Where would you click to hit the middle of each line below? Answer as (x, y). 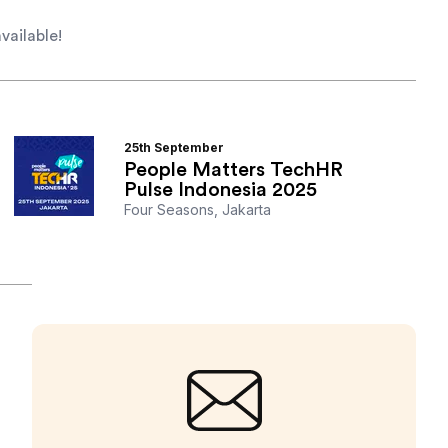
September (189, 148)
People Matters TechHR (233, 170)
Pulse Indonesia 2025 (220, 190)
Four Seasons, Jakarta (197, 210)
